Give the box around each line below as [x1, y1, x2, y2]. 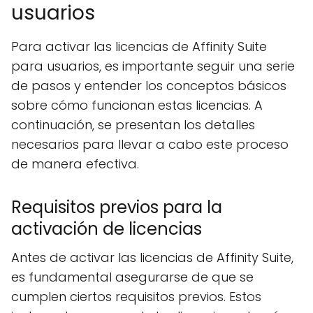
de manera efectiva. [11, 155, 139, 173]
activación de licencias [11, 217, 202, 240]
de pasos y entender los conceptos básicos [11, 77, 286, 94]
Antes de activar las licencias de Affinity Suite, [11, 249, 293, 266]
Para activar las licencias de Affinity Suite [11, 38, 267, 55]
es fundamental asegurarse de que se [11, 268, 254, 286]
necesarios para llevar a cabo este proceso [11, 136, 289, 153]
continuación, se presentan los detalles [11, 116, 255, 133]
